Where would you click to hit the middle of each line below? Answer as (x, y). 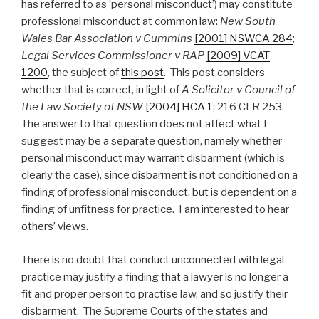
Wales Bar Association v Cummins (108, 39)
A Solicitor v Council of (239, 90)
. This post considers (214, 73)
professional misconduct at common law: (121, 22)
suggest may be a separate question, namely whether (152, 141)
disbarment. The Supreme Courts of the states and (145, 311)
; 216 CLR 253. (250, 107)
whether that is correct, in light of (101, 90)
